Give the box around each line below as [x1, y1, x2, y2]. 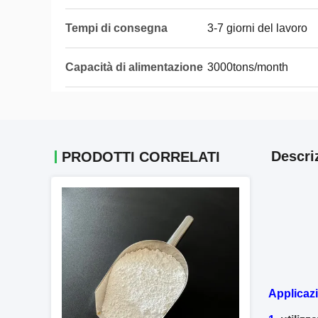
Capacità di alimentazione [65, 61, 203, 73]
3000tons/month [207, 61, 288, 73]
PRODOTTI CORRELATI [62, 149, 220, 165]
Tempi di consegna [65, 22, 168, 34]
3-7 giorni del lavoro [207, 22, 307, 34]
